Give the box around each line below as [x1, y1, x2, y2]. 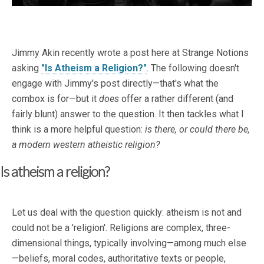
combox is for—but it [12, 93, 99, 105]
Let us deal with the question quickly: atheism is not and [12, 207, 242, 219]
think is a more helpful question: [12, 124, 145, 136]
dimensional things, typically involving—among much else [12, 237, 246, 249]
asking [12, 62, 41, 74]
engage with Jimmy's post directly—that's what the [12, 78, 219, 90]
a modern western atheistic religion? [12, 139, 160, 151]
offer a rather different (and [119, 93, 233, 105]
